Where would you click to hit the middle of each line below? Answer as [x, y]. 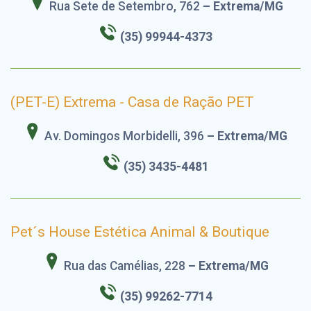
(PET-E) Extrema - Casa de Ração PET [132, 102]
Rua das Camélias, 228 [123, 266]
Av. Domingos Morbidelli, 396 [123, 136]
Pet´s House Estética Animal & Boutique [140, 232]
